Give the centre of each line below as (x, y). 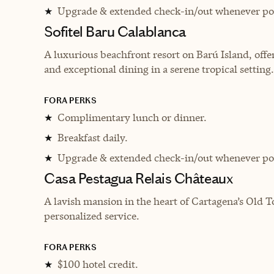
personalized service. (92, 216)
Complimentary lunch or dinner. (132, 117)
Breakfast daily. (93, 137)
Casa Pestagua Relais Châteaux (139, 178)
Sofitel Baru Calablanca (115, 31)
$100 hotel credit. (98, 264)
